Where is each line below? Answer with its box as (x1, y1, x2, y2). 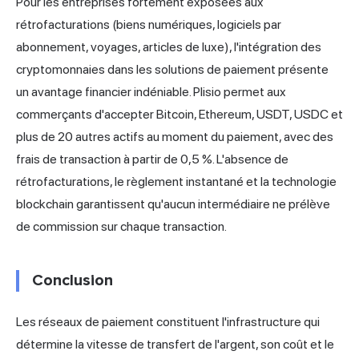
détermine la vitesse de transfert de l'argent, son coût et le (16, 336, 334, 352)
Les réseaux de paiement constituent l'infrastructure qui (16, 313, 320, 329)
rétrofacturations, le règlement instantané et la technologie (16, 173, 337, 189)
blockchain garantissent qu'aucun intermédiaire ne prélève (16, 196, 330, 212)
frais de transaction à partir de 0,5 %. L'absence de (16, 151, 288, 167)
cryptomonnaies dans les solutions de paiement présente (16, 61, 329, 77)
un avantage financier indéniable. (16, 83, 193, 99)
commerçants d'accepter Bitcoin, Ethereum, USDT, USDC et (16, 106, 343, 122)
